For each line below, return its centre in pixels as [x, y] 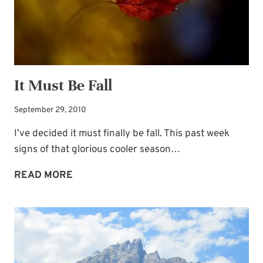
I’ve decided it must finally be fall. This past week [122, 134]
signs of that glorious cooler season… [97, 150]
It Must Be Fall [63, 85]
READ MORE [43, 176]
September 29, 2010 [50, 110]
